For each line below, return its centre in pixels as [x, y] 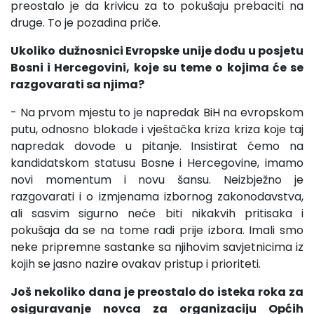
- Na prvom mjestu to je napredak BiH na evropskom [157, 112]
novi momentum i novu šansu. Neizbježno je [157, 179]
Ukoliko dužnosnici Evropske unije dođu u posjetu [157, 50]
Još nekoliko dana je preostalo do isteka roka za [157, 292]
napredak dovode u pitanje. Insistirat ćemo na [157, 146]
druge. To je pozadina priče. [86, 22]
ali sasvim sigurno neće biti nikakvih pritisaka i [157, 213]
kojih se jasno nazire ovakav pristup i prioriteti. [136, 264]
